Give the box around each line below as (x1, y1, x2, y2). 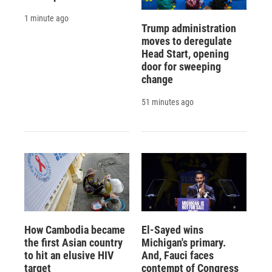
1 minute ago (24, 13, 69, 24)
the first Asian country (24, 236, 123, 249)
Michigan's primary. (141, 236, 226, 249)
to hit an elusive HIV (24, 248, 114, 262)
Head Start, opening (141, 47, 229, 60)
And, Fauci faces (141, 248, 214, 262)
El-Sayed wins (141, 223, 203, 236)
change (141, 72, 173, 86)
